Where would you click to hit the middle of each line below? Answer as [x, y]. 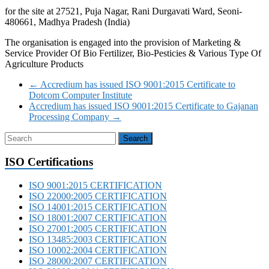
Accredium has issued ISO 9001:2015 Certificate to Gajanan [144, 106]
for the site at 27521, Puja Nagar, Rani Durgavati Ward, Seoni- [123, 11]
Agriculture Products [44, 64]
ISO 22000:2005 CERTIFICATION [98, 196]
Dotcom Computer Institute [80, 95]
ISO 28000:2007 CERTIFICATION [98, 261]
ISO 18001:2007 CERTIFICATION [98, 218]
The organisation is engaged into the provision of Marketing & [123, 42]
